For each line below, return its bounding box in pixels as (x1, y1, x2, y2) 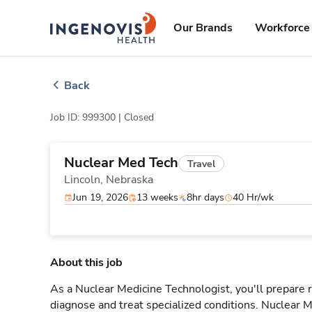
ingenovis (102, 14, 145, 26)
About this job (50, 255, 123, 270)
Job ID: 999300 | (50, 111, 124, 124)
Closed (124, 111, 154, 124)
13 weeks (136, 191, 178, 204)
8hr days (187, 191, 224, 204)
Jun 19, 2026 (72, 191, 128, 204)
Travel (187, 157, 215, 171)
